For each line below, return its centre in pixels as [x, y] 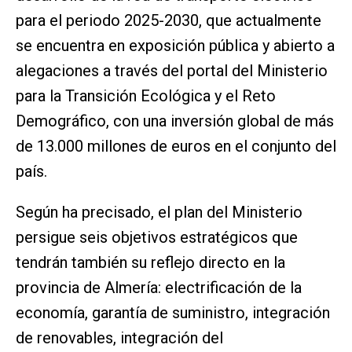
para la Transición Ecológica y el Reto [146, 96]
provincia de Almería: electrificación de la [159, 288]
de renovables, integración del [119, 338]
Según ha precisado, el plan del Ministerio [159, 213]
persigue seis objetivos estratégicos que [157, 238]
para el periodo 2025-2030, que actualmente [169, 21]
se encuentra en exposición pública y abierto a [175, 46]
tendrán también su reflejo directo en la [150, 263]
